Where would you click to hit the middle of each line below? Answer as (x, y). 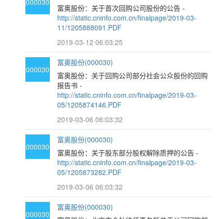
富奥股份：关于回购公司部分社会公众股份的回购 (133, 75)
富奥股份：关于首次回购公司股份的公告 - (121, 8)
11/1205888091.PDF (90, 27)
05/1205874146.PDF (90, 105)
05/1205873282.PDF (90, 172)
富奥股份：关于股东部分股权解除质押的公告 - (128, 153)
